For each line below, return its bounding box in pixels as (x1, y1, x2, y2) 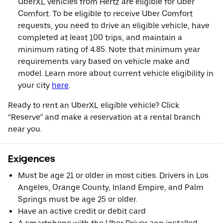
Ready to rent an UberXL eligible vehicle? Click (8, 100, 179, 110)
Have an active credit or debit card (18, 206, 146, 216)
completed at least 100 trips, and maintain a (18, 32, 182, 42)
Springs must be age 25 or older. (18, 194, 137, 204)
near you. (8, 124, 42, 134)
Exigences (8, 152, 55, 165)
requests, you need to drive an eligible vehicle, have (18, 20, 210, 30)
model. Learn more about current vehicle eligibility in (18, 68, 214, 78)
